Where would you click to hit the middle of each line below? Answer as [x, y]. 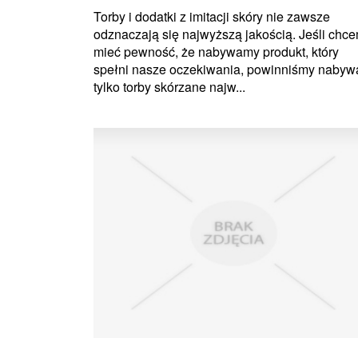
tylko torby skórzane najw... [169, 87]
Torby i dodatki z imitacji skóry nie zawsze [212, 17]
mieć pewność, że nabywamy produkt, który [216, 52]
